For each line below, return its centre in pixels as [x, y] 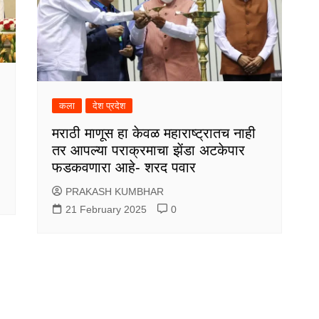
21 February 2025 [106, 209]
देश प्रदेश [109, 105]
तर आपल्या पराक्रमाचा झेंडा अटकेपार [149, 150]
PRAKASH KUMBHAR [115, 191]
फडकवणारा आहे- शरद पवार [124, 167]
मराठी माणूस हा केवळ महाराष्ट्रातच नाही [154, 133]
